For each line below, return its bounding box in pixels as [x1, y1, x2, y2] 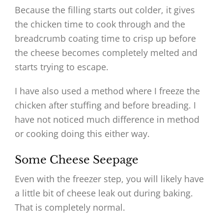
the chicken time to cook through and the [15, 18, 185, 30]
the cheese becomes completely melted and [15, 47, 197, 59]
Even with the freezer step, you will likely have [15, 173, 204, 185]
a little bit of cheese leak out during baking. [15, 187, 193, 199]
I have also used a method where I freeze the [15, 85, 200, 97]
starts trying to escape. [15, 61, 109, 73]
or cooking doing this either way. [15, 128, 150, 140]
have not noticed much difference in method [15, 113, 199, 126]
